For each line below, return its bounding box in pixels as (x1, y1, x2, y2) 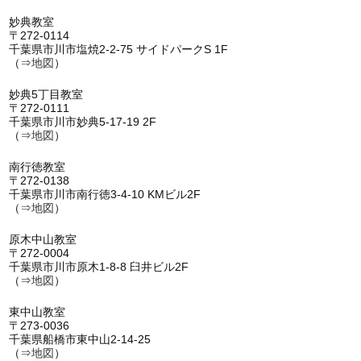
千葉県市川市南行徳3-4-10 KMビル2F (8, 187, 201, 201)
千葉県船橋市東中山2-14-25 (8, 332, 151, 346)
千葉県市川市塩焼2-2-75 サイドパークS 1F (8, 42, 228, 56)
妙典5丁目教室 (8, 87, 83, 101)
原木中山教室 (8, 232, 77, 246)
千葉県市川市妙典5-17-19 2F (8, 114, 156, 128)
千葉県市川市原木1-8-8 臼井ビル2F (8, 259, 189, 273)
